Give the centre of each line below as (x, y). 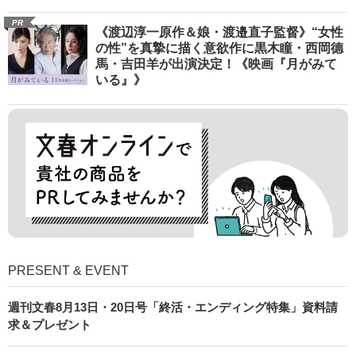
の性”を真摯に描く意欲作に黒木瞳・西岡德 (219, 48)
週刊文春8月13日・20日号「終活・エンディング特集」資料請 (173, 307)
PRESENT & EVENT (68, 270)
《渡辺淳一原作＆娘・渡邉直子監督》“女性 (219, 33)
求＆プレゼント (50, 324)
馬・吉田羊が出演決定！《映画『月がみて (216, 64)
